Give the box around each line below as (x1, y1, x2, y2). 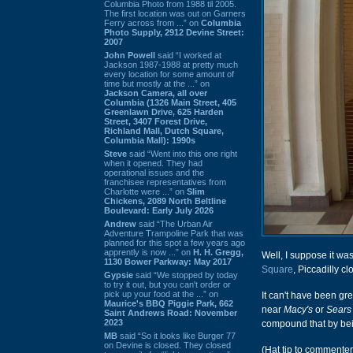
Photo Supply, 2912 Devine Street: (104, 27, 244, 37)
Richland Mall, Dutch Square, (104, 125, 224, 136)
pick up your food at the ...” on (104, 288, 218, 299)
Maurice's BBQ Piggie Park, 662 (104, 298, 233, 308)
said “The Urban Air (136, 218, 213, 229)
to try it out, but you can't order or (104, 279, 231, 289)
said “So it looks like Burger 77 (117, 330, 236, 340)
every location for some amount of (104, 69, 234, 79)
